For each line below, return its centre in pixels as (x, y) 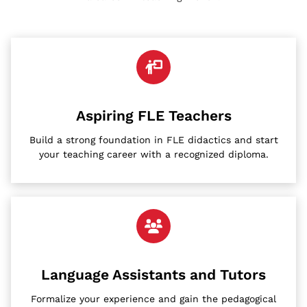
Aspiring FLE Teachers (153, 115)
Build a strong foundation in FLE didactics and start (153, 139)
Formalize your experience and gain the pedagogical (153, 299)
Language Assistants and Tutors (153, 274)
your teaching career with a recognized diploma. (153, 154)
